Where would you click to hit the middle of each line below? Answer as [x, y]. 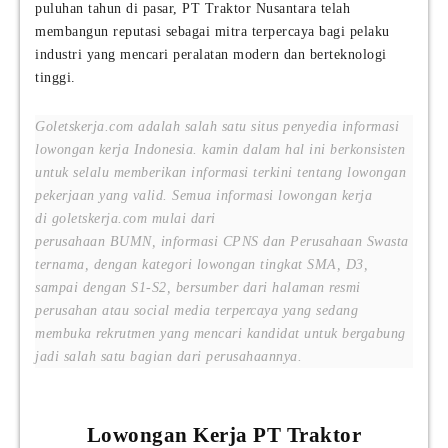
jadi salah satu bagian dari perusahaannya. [168, 357]
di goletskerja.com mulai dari [125, 219]
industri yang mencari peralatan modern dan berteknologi [211, 55]
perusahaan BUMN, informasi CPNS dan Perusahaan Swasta [222, 242]
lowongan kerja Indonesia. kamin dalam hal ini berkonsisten [220, 150]
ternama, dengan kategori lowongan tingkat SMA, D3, [201, 265]
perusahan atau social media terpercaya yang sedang [196, 311]
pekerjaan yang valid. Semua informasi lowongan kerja [203, 196]
